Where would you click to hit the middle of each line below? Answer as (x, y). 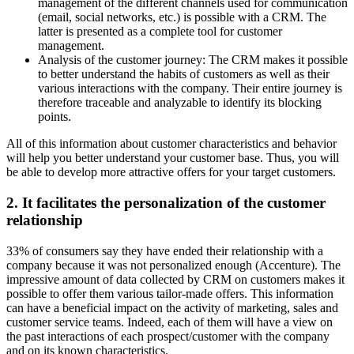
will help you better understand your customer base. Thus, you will (173, 158)
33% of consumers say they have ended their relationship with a (165, 250)
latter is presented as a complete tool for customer (160, 32)
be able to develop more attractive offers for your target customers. (171, 172)
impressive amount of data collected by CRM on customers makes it (175, 279)
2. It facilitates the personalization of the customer (166, 202)
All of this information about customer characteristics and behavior (171, 144)
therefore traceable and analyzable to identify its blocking (180, 103)
